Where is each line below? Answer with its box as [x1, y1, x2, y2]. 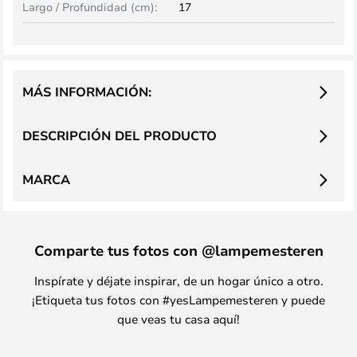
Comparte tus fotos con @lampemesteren [33, 241, 324, 260]
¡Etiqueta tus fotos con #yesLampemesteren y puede [32, 292, 325, 308]
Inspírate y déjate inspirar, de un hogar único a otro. [33, 273, 324, 288]
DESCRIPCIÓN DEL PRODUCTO [22, 127, 217, 144]
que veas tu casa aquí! [117, 311, 240, 327]
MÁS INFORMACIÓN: [22, 83, 151, 100]
